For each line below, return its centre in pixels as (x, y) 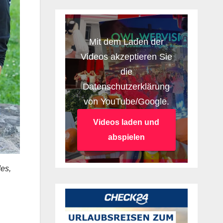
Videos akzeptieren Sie (126, 57)
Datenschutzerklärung (126, 87)
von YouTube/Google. (126, 102)
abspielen (126, 137)
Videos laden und (126, 122)
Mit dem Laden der (126, 42)
